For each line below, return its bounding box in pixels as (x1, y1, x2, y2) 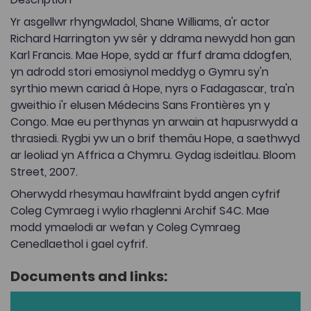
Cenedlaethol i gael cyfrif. (10, 236, 148, 253)
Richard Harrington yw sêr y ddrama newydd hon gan (10, 31, 295, 47)
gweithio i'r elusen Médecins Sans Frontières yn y (10, 97, 270, 114)
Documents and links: (10, 267, 167, 287)
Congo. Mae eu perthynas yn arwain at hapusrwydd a (10, 114, 298, 131)
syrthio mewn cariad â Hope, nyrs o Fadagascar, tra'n (10, 81, 294, 97)
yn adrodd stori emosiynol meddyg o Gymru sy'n (10, 64, 269, 81)
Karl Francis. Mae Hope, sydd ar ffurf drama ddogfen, (10, 47, 292, 64)
